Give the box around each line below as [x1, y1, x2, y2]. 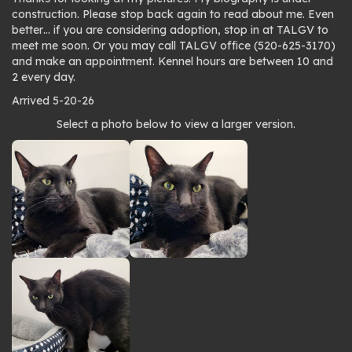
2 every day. [12, 70, 75, 84]
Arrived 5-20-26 [12, 93, 94, 108]
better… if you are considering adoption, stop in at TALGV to [12, 23, 328, 37]
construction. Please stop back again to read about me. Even [12, 7, 334, 21]
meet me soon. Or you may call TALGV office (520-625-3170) [12, 38, 335, 53]
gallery [11, 139, 88, 169]
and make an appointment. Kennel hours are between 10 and [12, 54, 333, 68]
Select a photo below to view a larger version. [57, 117, 295, 131]
